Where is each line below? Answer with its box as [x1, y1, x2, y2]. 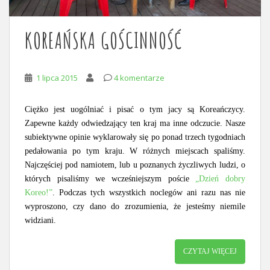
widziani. [25, 215, 56, 225]
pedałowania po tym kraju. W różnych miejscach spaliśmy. [25, 146, 245, 155]
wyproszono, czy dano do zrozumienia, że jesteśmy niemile [25, 201, 245, 211]
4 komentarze [114, 72, 165, 83]
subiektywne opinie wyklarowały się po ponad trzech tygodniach [25, 132, 245, 142]
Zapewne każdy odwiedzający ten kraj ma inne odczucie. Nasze [25, 118, 245, 128]
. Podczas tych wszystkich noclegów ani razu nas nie [52, 187, 245, 197]
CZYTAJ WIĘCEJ [183, 246, 237, 256]
